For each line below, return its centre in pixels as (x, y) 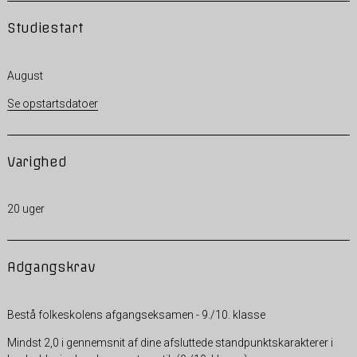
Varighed (37, 161)
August (25, 75)
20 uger (25, 208)
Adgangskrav (51, 267)
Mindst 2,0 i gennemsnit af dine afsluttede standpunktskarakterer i (170, 342)
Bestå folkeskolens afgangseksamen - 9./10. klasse (136, 314)
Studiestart (45, 27)
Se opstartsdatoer (52, 103)
